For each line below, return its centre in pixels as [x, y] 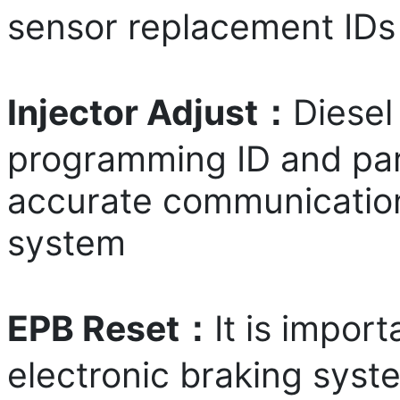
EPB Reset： [111, 328]
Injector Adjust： [150, 112]
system [67, 242]
